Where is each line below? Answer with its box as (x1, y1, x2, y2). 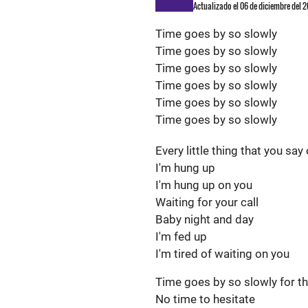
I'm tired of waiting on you (155, 247, 289, 261)
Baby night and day (155, 212, 256, 226)
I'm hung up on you (155, 178, 255, 192)
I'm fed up (155, 230, 210, 243)
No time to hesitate (155, 292, 258, 306)
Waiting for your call (155, 195, 261, 209)
